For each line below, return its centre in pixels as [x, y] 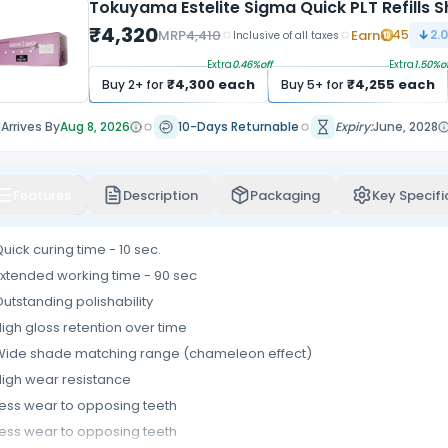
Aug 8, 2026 [94, 126]
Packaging [284, 195]
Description [160, 195]
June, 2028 [405, 126]
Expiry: [353, 126]
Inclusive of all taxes [285, 35]
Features [41, 195]
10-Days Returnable [238, 126]
